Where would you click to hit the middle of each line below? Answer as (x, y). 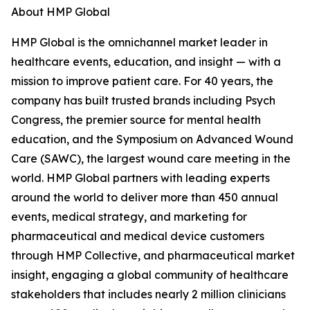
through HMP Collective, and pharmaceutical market (153, 256)
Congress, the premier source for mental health (136, 120)
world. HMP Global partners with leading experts (140, 178)
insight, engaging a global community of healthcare (150, 275)
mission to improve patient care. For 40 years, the (142, 81)
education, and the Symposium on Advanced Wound (152, 139)
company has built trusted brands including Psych (143, 101)
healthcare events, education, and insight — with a (146, 62)
